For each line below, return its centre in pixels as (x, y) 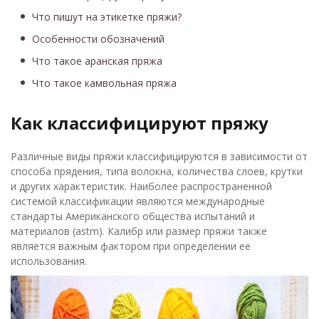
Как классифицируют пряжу (140, 123)
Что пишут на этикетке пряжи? (107, 17)
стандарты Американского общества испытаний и (133, 216)
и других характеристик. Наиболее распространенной (141, 186)
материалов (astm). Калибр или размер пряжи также (139, 231)
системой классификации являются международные (138, 201)
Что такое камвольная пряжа (104, 83)
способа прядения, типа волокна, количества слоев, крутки (157, 171)
